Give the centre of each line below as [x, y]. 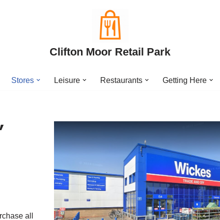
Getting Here [185, 80]
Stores [23, 80]
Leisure [67, 80]
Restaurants [121, 80]
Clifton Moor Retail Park [110, 52]
